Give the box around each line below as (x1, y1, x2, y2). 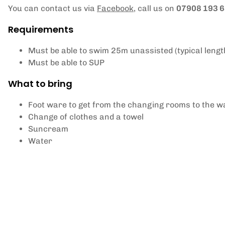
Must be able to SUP (28, 58, 104, 67)
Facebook (97, 4, 134, 13)
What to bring (8, 77, 72, 90)
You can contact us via (8, 4, 97, 13)
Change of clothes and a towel (28, 112, 144, 122)
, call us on (134, 4, 176, 13)
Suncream (28, 124, 68, 134)
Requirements (8, 23, 73, 36)
